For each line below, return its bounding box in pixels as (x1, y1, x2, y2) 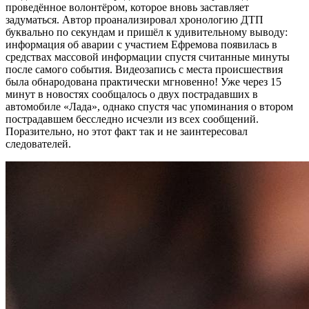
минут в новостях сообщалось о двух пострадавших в (6, 88, 258, 100)
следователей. (6, 137, 71, 150)
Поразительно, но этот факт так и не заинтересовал (6, 125, 248, 137)
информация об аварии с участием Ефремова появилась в (6, 38, 277, 50)
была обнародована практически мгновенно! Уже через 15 (6, 75, 281, 88)
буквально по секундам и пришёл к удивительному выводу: (6, 26, 288, 38)
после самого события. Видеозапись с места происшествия (6, 63, 283, 75)
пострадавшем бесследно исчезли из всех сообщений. (6, 112, 259, 125)
